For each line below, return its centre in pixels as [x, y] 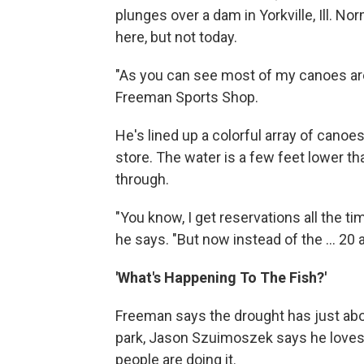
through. [142, 179]
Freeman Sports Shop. [187, 97]
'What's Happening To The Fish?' [221, 277]
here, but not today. [176, 37]
